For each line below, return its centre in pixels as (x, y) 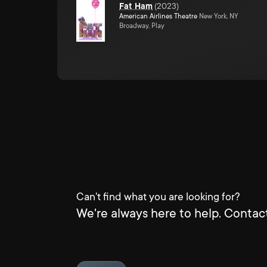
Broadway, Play (142, 26)
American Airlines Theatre (158, 16)
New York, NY (218, 16)
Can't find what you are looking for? (158, 197)
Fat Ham (136, 6)
